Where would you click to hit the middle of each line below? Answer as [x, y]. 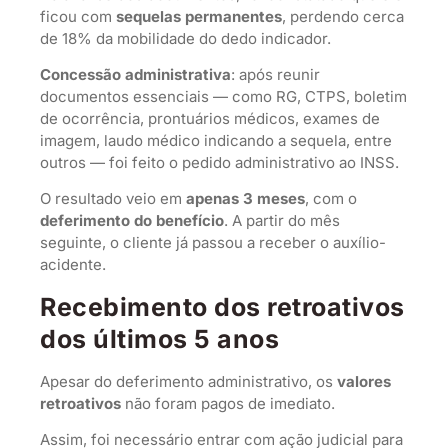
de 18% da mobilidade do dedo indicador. [185, 38]
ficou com [78, 16]
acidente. [73, 265]
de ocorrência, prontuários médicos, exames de [210, 118]
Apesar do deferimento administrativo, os [188, 381]
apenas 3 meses [245, 199]
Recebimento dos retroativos [222, 306]
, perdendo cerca [343, 16]
